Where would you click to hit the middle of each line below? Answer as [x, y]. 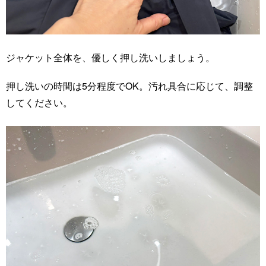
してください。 [39, 102]
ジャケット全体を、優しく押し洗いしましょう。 [110, 57]
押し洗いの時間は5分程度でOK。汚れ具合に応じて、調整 [129, 85]
